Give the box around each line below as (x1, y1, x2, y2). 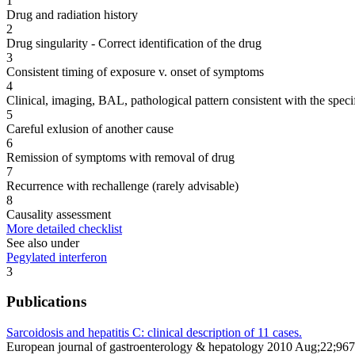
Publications (6, 293, 86, 311)
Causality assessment (6, 207, 111, 221)
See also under (6, 235, 79, 250)
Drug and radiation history (6, 7, 138, 21)
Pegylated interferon (6, 250, 107, 264)
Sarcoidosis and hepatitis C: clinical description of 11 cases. (6, 325, 302, 339)
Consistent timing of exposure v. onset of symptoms (6, 64, 264, 78)
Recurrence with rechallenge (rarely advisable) (6, 178, 239, 193)
